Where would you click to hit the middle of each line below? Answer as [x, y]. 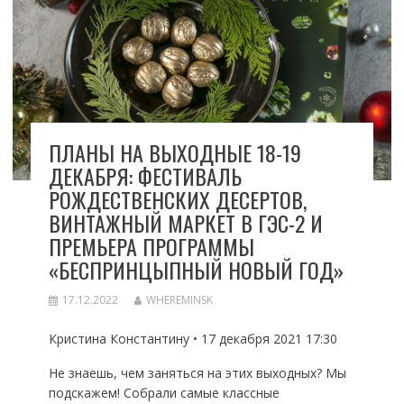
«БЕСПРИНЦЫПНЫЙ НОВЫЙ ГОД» [196, 270]
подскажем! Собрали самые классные [164, 393]
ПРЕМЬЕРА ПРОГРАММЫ [151, 247]
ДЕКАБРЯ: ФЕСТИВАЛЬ [145, 176]
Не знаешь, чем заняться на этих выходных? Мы [197, 373]
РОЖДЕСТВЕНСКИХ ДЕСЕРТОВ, [177, 200]
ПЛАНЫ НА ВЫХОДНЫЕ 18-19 [174, 153]
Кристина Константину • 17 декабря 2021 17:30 [193, 339]
